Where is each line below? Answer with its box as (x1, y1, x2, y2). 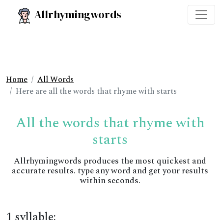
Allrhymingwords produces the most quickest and (14, 155, 206, 167)
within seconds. (80, 174, 140, 187)
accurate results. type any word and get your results (12, 165, 208, 177)
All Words (37, 74, 74, 85)
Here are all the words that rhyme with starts (16, 85, 177, 97)
